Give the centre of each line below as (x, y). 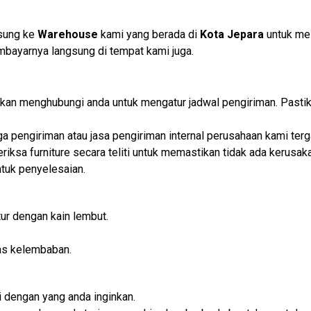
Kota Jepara (232, 35)
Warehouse (68, 35)
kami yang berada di (149, 35)
